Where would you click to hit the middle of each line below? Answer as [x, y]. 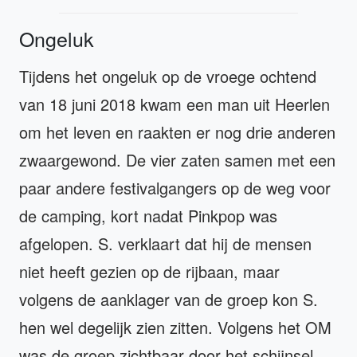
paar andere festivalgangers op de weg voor [175, 187]
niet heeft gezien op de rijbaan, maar [149, 271]
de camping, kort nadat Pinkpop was [148, 215]
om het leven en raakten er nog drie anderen [177, 131]
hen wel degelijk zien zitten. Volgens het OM [175, 327]
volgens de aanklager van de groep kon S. [169, 299]
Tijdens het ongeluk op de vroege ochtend [168, 76]
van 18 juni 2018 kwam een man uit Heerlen [175, 104]
